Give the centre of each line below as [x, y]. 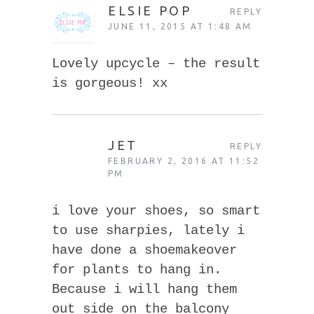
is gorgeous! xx [110, 83]
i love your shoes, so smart [156, 211]
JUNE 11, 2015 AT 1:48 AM [180, 26]
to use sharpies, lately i [148, 230]
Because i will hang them [144, 289]
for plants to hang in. [137, 269]
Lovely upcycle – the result [156, 63]
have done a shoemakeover [144, 250]
